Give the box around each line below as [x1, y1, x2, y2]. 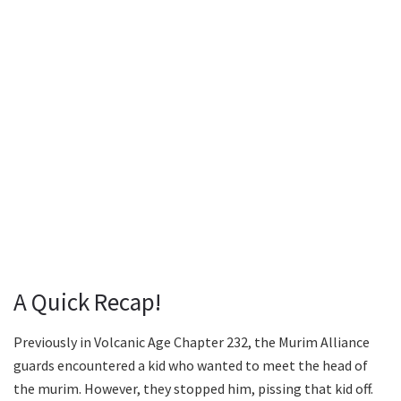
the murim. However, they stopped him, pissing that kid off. [13, 380, 373, 398]
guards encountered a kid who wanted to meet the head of [13, 356, 368, 375]
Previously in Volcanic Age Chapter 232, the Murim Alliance [13, 333, 370, 352]
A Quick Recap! [13, 286, 161, 318]
